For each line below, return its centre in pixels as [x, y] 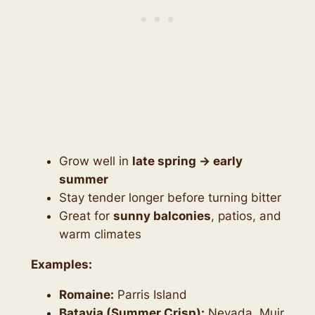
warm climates [100, 234]
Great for [86, 216]
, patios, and [246, 216]
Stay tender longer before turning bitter [170, 198]
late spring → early [187, 161]
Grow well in [95, 161]
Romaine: [86, 294]
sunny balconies [162, 216]
